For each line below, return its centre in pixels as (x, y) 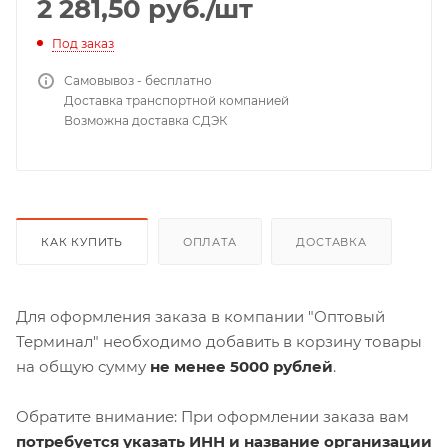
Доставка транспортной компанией (176, 100)
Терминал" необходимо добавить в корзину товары (219, 341)
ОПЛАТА (209, 241)
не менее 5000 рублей (241, 366)
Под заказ (83, 43)
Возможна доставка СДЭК (145, 120)
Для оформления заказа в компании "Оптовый (200, 316)
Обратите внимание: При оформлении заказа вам (212, 416)
